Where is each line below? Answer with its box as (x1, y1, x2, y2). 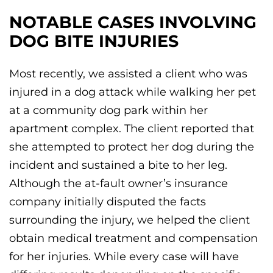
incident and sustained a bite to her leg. (9, 158, 227, 172)
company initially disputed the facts (9, 194, 206, 208)
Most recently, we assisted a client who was (9, 66, 247, 80)
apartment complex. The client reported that (9, 121, 254, 135)
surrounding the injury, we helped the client (9, 213, 250, 227)
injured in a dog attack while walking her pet (9, 85, 256, 99)
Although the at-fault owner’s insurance (9, 176, 228, 190)
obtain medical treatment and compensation (9, 231, 258, 245)
